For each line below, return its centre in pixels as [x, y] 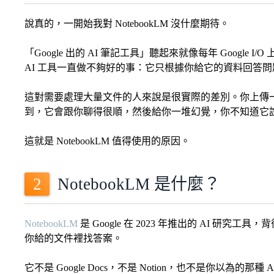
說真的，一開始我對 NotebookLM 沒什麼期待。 [127, 24]
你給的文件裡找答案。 [73, 239]
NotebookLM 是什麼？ [139, 184]
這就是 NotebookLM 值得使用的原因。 [107, 141]
